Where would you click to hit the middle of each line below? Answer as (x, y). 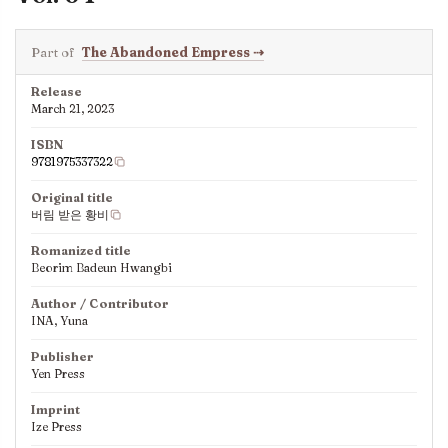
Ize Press (56, 427)
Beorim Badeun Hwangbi (101, 268)
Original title (72, 198)
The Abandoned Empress (167, 52)
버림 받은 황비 (70, 215)
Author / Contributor (100, 304)
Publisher (62, 357)
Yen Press (58, 374)
